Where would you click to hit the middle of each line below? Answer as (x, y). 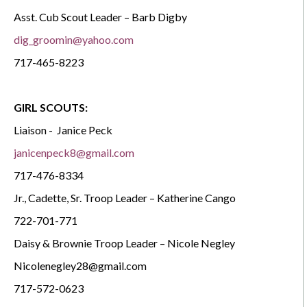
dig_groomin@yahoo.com (74, 39)
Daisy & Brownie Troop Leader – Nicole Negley (124, 243)
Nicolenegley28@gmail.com (80, 265)
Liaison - (33, 130)
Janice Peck (85, 130)
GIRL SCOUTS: (51, 107)
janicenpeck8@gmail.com (74, 152)
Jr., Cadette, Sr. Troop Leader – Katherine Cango (125, 197)
